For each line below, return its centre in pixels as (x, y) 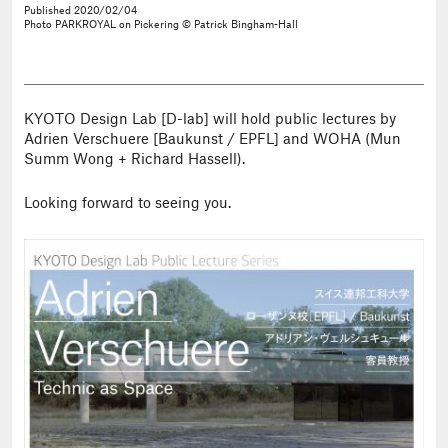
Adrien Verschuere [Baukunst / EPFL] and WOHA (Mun (212, 139)
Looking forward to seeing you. (127, 204)
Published (49, 11)
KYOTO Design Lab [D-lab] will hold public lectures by (210, 119)
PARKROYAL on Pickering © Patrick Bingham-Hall (176, 25)
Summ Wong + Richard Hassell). (134, 159)
